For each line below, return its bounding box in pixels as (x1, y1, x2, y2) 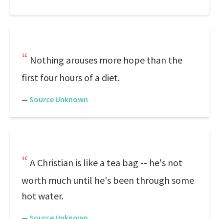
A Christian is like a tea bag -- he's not (30, 156, 182, 169)
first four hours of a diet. (22, 71, 120, 84)
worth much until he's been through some (22, 174, 194, 186)
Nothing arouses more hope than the (30, 54, 182, 66)
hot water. (22, 190, 64, 202)
